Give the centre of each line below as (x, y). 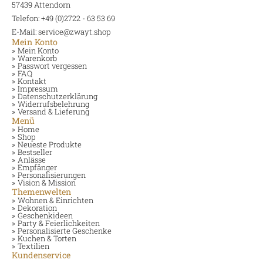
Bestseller (35, 152)
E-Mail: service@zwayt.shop (61, 32)
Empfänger (37, 168)
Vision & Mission (47, 183)
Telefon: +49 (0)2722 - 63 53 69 (63, 18)
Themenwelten (41, 192)
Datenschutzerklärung (58, 97)
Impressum (38, 89)
